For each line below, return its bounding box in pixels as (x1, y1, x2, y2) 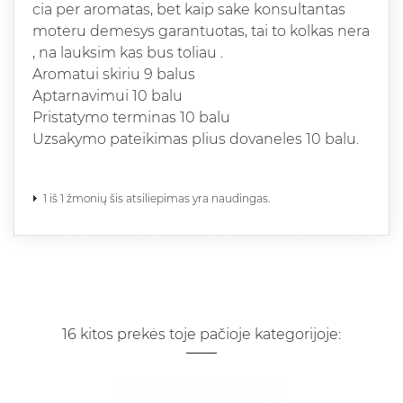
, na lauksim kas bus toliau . (32, 43, 223, 61)
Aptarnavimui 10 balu (32, 86, 183, 104)
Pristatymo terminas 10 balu (32, 108, 230, 126)
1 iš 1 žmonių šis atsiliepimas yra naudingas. (43, 191, 270, 205)
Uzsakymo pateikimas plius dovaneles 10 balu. (32, 130, 359, 148)
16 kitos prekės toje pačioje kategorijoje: (62, 325, 341, 343)
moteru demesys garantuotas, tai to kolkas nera (32, 22, 370, 40)
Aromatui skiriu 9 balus (32, 65, 195, 83)
